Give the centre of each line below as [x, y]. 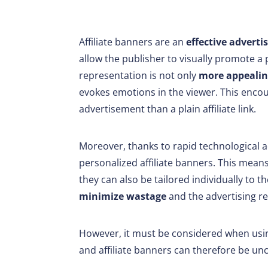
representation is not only [139, 76]
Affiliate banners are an [133, 42]
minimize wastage [124, 197]
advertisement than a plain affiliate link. [167, 109]
